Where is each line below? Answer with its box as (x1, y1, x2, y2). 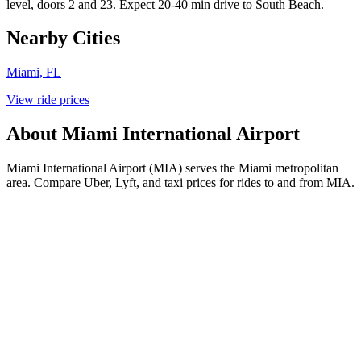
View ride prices (6, 93, 89, 107)
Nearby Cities (6, 27, 120, 49)
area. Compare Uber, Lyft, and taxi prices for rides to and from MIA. (6, 176, 355, 190)
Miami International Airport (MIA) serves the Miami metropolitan (6, 161, 338, 176)
